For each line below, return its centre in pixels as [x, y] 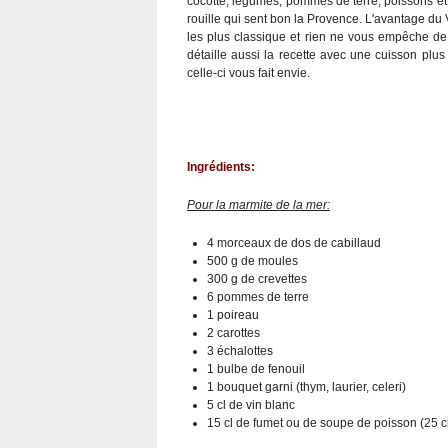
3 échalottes [240, 350]
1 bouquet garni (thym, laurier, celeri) [306, 386]
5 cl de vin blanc [251, 404]
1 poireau [233, 314]
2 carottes [233, 332]
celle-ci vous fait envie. [248, 72]
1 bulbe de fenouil [256, 368]
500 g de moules [252, 260]
